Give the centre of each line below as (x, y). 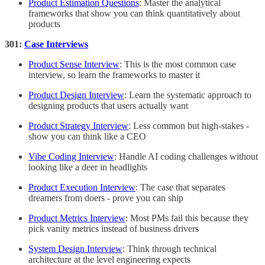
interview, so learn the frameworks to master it (114, 75)
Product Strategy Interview (78, 126)
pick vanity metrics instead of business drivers (114, 229)
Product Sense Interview (74, 64)
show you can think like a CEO (87, 137)
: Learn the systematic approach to (188, 95)
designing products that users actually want (108, 106)
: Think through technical (169, 249)
